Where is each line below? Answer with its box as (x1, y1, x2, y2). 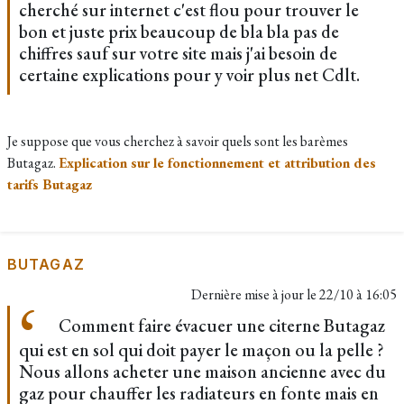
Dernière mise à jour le (191, 285, 319, 304)
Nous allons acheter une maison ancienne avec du (19, 360, 386, 383)
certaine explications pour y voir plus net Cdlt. (19, 63, 360, 87)
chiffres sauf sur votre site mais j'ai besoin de (19, 41, 337, 65)
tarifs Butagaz (7, 175, 92, 194)
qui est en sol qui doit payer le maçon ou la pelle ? (19, 338, 384, 362)
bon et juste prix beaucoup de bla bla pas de (19, 20, 339, 43)
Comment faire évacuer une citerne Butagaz (55, 314, 385, 337)
